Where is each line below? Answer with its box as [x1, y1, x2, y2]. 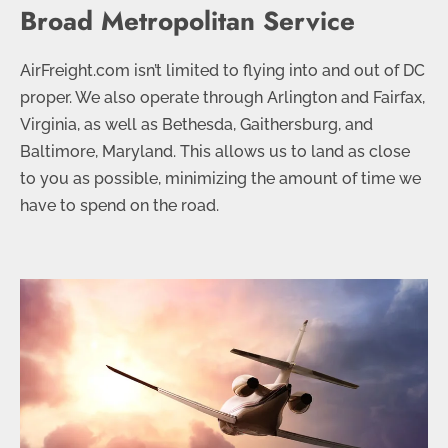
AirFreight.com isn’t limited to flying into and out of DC [20, 60, 425, 80]
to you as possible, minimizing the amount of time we [20, 168, 421, 188]
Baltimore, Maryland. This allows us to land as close [20, 141, 410, 161]
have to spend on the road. [20, 195, 219, 215]
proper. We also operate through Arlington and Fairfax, [20, 87, 425, 107]
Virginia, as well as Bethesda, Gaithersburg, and [20, 114, 373, 134]
